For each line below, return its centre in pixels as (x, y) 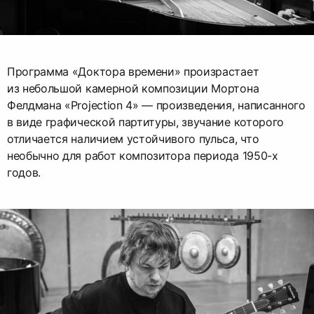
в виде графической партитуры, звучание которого (145, 122)
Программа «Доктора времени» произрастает (133, 71)
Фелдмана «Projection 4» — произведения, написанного (156, 105)
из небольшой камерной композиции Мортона (133, 88)
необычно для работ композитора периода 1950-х (143, 155)
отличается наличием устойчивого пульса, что (133, 138)
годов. (24, 172)
